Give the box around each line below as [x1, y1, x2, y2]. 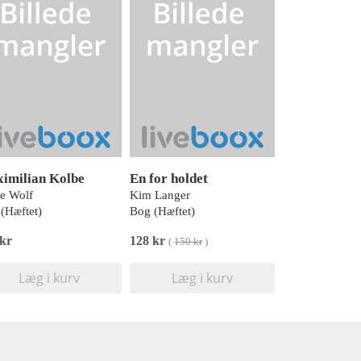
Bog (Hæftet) [130, 205, 195, 218]
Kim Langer [130, 189, 190, 201]
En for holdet [130, 171, 208, 186]
